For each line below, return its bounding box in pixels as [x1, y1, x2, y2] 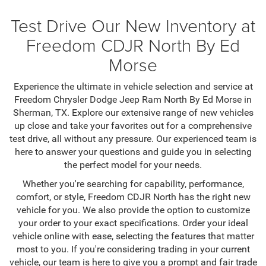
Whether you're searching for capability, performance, [22, 178, 244, 189]
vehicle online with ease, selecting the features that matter [12, 230, 254, 242]
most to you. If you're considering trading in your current [16, 243, 250, 255]
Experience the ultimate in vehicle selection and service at [13, 80, 253, 92]
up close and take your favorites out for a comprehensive [14, 119, 252, 131]
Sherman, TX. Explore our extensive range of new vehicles [12, 106, 254, 118]
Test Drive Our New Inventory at [11, 12, 255, 37]
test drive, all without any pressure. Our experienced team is [9, 132, 256, 144]
